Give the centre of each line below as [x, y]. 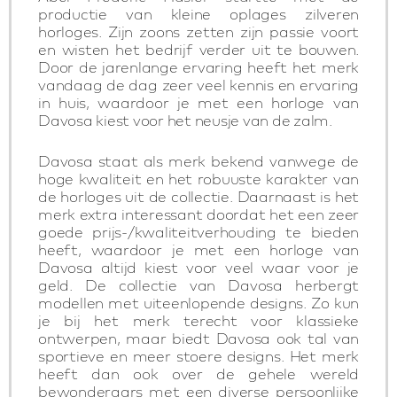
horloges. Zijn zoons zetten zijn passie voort [198, 31]
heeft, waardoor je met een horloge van [198, 249]
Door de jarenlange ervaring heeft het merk [198, 67]
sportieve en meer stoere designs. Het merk [198, 356]
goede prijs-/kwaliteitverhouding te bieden [198, 232]
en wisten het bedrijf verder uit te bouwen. [198, 49]
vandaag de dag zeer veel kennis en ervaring [198, 85]
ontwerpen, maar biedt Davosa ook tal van [198, 338]
